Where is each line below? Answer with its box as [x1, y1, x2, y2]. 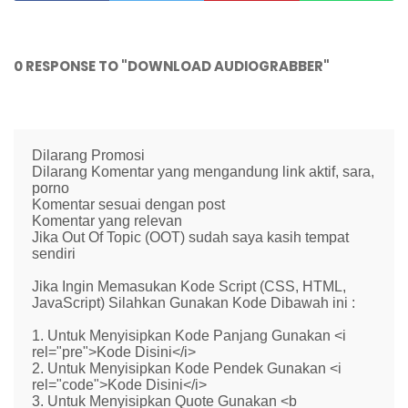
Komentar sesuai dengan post [32, 196, 225, 212]
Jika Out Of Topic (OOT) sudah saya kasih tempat [32, 229, 349, 245]
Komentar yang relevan [32, 212, 182, 229]
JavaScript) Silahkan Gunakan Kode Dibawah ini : [32, 294, 355, 311]
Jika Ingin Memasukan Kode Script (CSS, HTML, [32, 278, 346, 294]
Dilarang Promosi [32, 147, 145, 163]
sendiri [32, 245, 76, 261]
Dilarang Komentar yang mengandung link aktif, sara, [32, 163, 374, 179]
